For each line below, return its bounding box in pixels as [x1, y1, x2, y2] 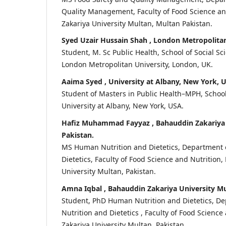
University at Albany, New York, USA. [62, 101, 184, 111]
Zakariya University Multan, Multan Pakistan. [62, 18, 212, 28]
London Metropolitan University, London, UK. [62, 60, 213, 70]
